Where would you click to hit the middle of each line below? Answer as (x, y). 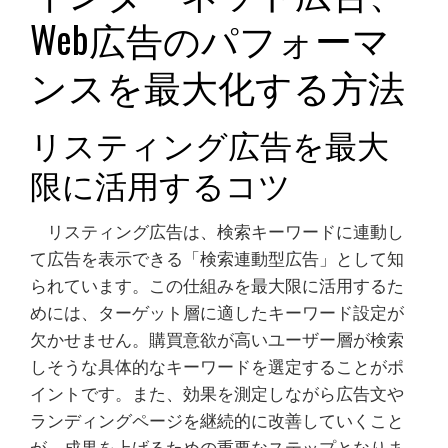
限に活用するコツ (160, 183)
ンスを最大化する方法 (217, 85)
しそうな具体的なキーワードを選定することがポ (217, 367)
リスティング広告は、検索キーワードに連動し (217, 232)
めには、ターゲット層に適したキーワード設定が (217, 313)
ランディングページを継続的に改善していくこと (217, 421)
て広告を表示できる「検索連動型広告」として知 (217, 259)
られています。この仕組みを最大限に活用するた (217, 286)
